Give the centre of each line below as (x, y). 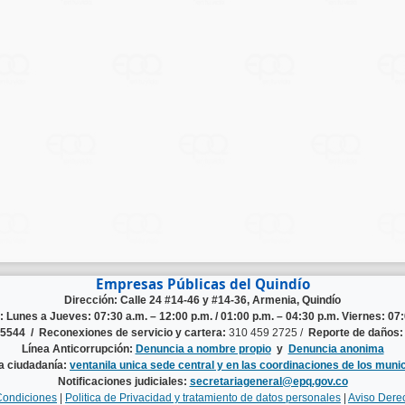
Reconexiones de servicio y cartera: (132, 333)
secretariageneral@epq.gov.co (268, 382)
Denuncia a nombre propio (203, 349)
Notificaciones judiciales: (123, 382)
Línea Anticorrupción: (78, 349)
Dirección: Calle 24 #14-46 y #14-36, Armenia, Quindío (202, 301)
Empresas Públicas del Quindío (202, 284)
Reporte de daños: (356, 333)
